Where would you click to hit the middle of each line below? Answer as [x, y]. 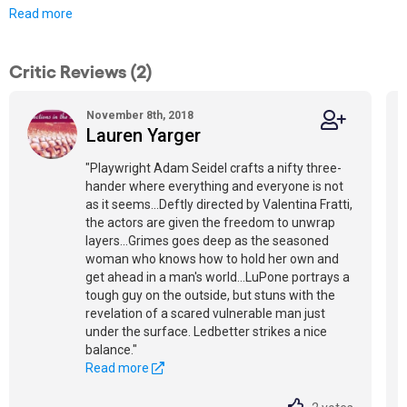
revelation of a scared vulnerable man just [205, 313]
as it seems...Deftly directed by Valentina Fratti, [219, 204]
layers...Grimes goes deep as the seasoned [207, 241]
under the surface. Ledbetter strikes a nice [206, 332]
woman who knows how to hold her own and [212, 259]
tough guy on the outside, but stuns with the [210, 295]
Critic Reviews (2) [81, 70]
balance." [111, 350]
